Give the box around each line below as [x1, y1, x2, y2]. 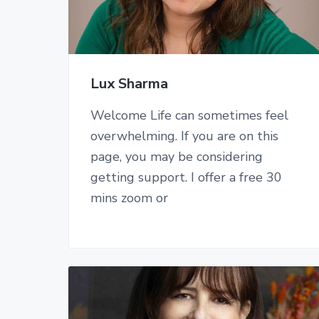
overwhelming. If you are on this [90, 127, 278, 145]
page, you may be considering [90, 148, 263, 166]
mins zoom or [90, 189, 168, 207]
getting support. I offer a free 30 [90, 169, 282, 187]
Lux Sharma [90, 74, 168, 94]
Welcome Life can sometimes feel [90, 107, 288, 125]
